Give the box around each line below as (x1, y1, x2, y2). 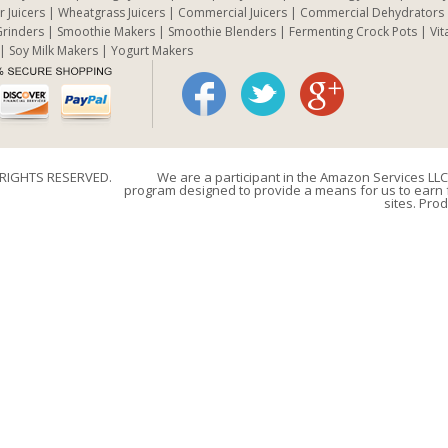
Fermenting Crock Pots (289, 23, 417, 41)
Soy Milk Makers (9, 42, 98, 60)
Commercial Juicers (178, 4, 287, 22)
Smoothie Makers (57, 23, 155, 41)
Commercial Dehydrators (300, 4, 444, 22)
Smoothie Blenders (168, 23, 276, 41)
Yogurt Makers (111, 42, 193, 60)
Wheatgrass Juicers (58, 4, 165, 22)
